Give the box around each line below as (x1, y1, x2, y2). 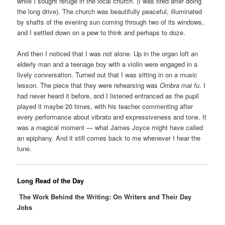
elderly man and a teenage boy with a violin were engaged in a (17, 59, 198, 69)
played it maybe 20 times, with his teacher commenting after (17, 101, 193, 111)
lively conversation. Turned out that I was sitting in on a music (17, 69, 198, 79)
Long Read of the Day (17, 176, 84, 186)
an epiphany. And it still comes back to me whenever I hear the (17, 133, 201, 143)
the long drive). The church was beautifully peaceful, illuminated (17, 6, 202, 16)
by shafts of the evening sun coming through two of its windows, (17, 17, 204, 27)
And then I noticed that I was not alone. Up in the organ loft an (17, 48, 198, 58)
